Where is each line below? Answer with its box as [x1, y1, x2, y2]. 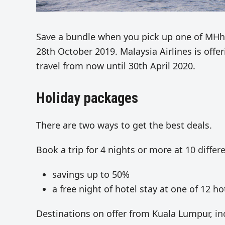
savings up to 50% [52, 168, 130, 181]
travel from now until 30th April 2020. [36, 60, 195, 72]
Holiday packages [36, 89, 138, 107]
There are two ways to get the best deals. [36, 119, 212, 132]
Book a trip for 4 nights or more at [36, 144, 185, 156]
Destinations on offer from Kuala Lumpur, [36, 207, 215, 220]
